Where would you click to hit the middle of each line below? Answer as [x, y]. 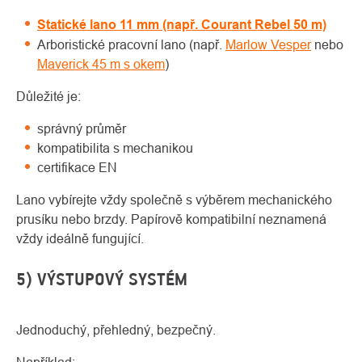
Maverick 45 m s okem [101, 64]
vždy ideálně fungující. [80, 239]
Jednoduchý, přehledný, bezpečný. [116, 330]
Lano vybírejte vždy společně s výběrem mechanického [174, 200]
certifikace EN [77, 168]
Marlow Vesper [268, 45]
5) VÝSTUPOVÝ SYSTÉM [102, 280]
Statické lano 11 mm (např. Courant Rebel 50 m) [182, 25]
